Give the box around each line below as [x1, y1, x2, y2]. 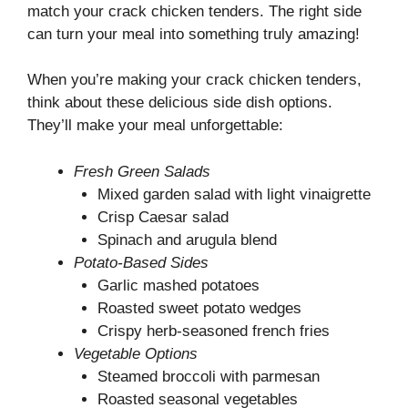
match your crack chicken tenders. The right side [27, 2, 362, 20]
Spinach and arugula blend [97, 230, 277, 249]
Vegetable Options [74, 344, 198, 362]
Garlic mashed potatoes [97, 276, 260, 294]
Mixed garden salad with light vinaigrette [97, 185, 371, 203]
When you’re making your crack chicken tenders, [27, 71, 362, 89]
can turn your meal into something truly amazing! [27, 25, 360, 43]
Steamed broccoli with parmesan [97, 367, 320, 385]
